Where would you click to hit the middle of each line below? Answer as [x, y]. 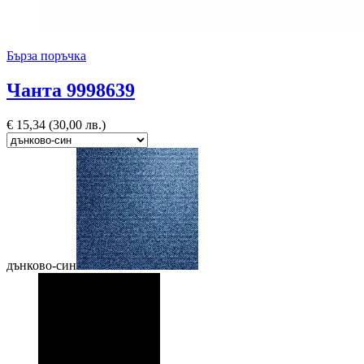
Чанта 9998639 [71, 90]
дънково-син [41, 265]
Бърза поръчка [46, 56]
